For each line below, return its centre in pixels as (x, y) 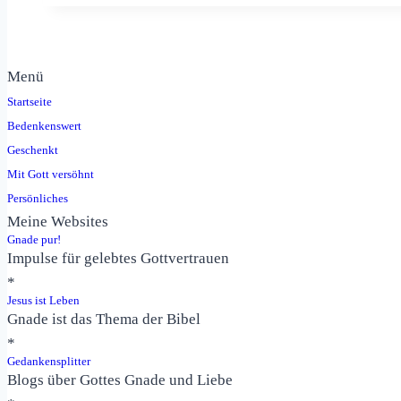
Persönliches (38, 198)
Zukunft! (163, 48)
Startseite (30, 101)
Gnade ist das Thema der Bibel (104, 319)
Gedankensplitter (49, 361)
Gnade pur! (34, 239)
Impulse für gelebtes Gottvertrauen (118, 258)
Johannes (164, 73)
